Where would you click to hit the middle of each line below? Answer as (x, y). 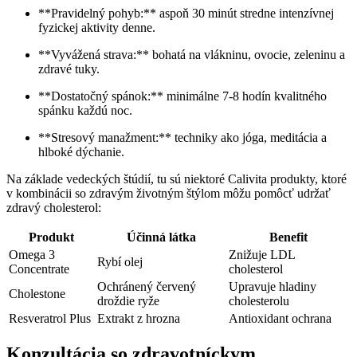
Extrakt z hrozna (139, 318)
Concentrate (39, 269)
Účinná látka (161, 237)
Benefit (288, 237)
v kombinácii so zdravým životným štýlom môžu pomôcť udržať (169, 193)
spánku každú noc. (85, 110)
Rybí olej (120, 261)
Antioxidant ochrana (280, 318)
